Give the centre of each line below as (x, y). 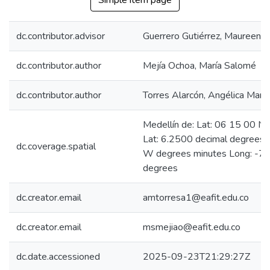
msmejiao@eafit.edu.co (192, 227)
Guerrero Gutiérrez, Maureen (202, 36)
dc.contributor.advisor (61, 36)
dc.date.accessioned (58, 257)
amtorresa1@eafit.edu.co (196, 198)
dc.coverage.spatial (56, 146)
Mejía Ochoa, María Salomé (199, 66)
